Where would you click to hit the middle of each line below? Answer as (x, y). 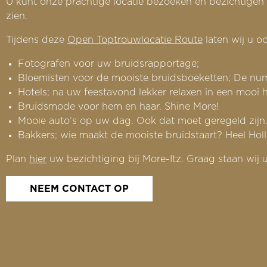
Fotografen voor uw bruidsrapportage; (108, 63)
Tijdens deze (37, 40)
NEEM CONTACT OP (79, 189)
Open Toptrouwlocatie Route (135, 40)
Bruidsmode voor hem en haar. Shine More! (118, 106)
